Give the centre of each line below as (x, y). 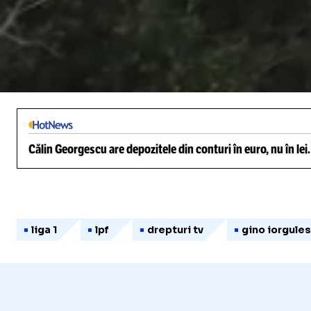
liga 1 (44, 229)
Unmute (70, 83)
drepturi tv (175, 229)
